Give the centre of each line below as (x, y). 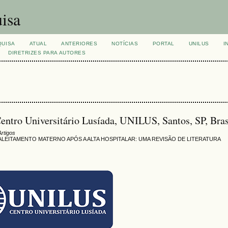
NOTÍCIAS (125, 44)
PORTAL (163, 44)
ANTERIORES (79, 44)
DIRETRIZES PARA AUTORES (47, 53)
